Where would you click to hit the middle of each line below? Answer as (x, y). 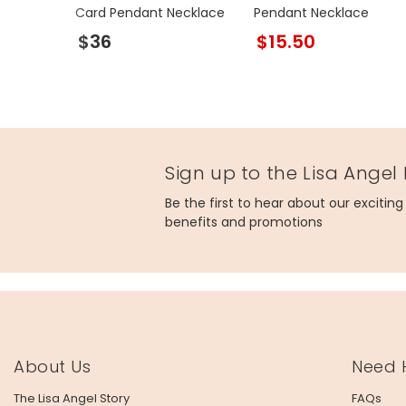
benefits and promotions (244, 222)
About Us (53, 366)
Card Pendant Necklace (150, 12)
